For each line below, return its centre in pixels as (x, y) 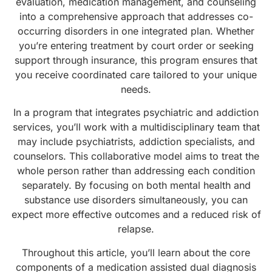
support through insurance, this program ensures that (136, 60)
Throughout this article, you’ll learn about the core (136, 252)
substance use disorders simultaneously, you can (136, 200)
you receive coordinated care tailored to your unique (136, 74)
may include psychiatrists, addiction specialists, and (136, 142)
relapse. (136, 229)
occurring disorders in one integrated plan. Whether (136, 31)
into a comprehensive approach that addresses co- (136, 16)
